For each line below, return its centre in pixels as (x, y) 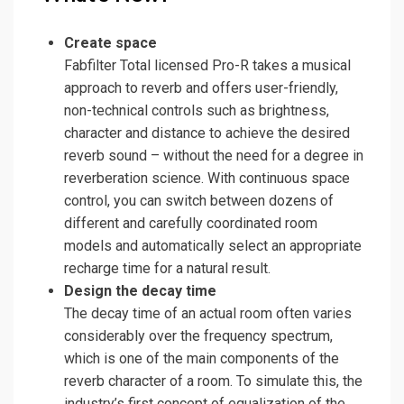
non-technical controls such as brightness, (197, 111)
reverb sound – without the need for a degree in (214, 156)
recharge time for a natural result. (167, 269)
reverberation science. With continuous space (207, 179)
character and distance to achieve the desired (207, 133)
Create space (110, 43)
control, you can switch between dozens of (199, 201)
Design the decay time (140, 291)
